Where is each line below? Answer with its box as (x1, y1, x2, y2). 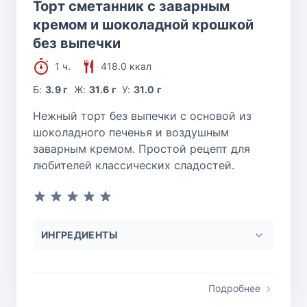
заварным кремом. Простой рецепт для (33, 142, 250, 156)
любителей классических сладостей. (33, 158, 234, 173)
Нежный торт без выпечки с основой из (33, 109, 251, 123)
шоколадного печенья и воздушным (33, 125, 229, 140)
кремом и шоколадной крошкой (33, 16, 254, 34)
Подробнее (208, 282, 260, 295)
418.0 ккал (101, 60, 151, 73)
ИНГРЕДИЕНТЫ (41, 229, 118, 241)
